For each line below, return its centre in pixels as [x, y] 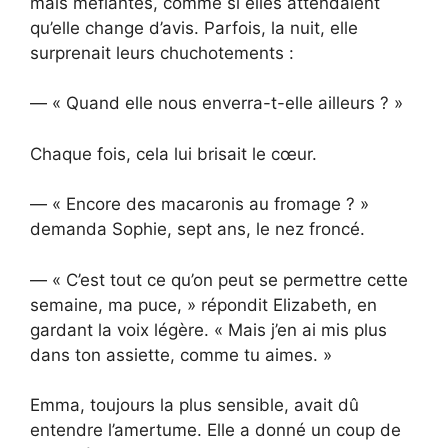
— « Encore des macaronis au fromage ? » [199, 204]
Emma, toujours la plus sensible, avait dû [194, 405]
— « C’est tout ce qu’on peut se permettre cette [219, 279]
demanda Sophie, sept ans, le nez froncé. [197, 229]
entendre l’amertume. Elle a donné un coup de [215, 430]
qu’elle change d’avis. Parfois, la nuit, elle [194, 27]
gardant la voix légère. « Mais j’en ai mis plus [208, 329]
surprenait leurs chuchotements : [162, 52]
